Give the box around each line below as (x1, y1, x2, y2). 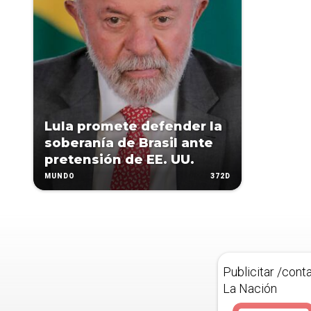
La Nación (223, 281, 277, 296)
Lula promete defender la (44, 119, 222, 134)
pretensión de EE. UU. (44, 152, 194, 167)
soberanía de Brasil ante (44, 135, 213, 151)
